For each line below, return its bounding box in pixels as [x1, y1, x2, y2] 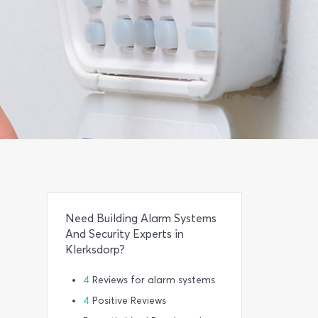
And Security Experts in [65, 227, 184, 241]
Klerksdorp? [65, 243, 125, 256]
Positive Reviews [89, 295, 166, 307]
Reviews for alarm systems [89, 274, 215, 286]
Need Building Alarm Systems [65, 212, 216, 225]
